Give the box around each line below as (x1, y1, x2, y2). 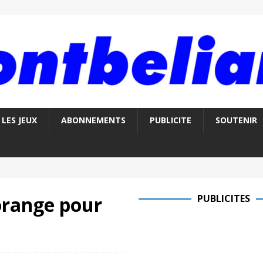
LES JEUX (1, 114, 37, 126)
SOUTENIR (215, 114, 257, 126)
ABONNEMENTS (60, 114, 126, 126)
